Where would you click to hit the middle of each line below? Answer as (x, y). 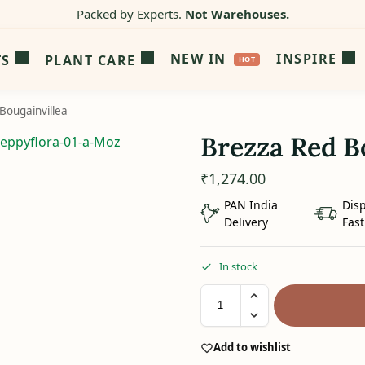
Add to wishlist (252, 347)
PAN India (251, 204)
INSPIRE (307, 59)
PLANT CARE (90, 60)
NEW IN (198, 59)
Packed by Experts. (130, 14)
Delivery (246, 222)
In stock (238, 266)
